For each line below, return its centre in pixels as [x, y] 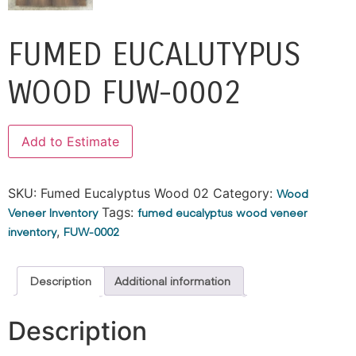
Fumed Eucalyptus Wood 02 [125, 193]
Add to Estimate [70, 142]
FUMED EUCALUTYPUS [155, 55]
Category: [245, 193]
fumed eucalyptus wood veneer [222, 213]
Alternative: [167, 135]
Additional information [172, 281]
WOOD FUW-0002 [125, 93]
